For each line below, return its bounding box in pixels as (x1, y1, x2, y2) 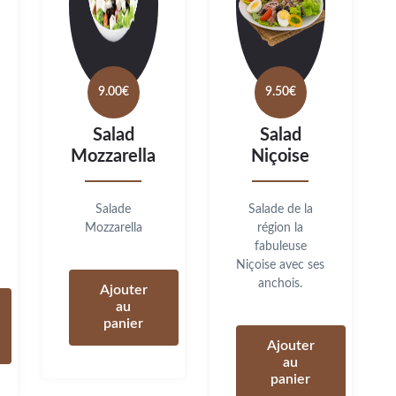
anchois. (258, 277, 303, 290)
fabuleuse (254, 240, 307, 253)
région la (257, 221, 304, 234)
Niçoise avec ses (236, 258, 325, 271)
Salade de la (247, 202, 313, 216)
